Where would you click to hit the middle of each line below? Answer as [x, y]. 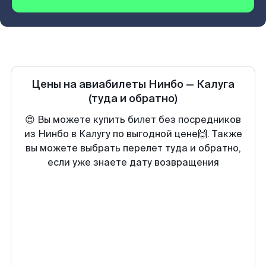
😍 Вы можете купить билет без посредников [133, 120]
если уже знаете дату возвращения [133, 162]
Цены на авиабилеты [90, 84]
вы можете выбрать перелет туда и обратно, [133, 148]
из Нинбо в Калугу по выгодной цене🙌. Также [133, 134]
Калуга [216, 84]
